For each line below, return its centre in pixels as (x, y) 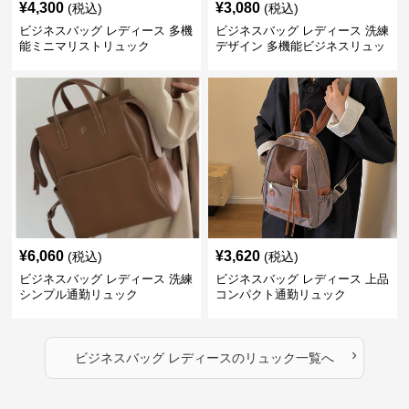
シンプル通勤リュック (79, 294)
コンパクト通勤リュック (280, 294)
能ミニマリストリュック (85, 46)
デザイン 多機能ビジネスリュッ (300, 46)
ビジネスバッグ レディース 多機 (106, 31)
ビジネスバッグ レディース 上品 (302, 279)
